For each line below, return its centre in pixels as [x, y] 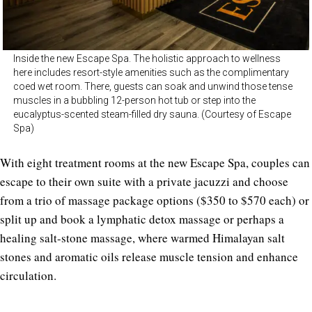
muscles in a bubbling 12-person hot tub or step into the [134, 100]
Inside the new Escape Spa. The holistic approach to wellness [147, 58]
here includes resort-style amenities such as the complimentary [151, 72]
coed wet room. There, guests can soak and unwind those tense [153, 86]
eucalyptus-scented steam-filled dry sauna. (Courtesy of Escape [152, 114]
